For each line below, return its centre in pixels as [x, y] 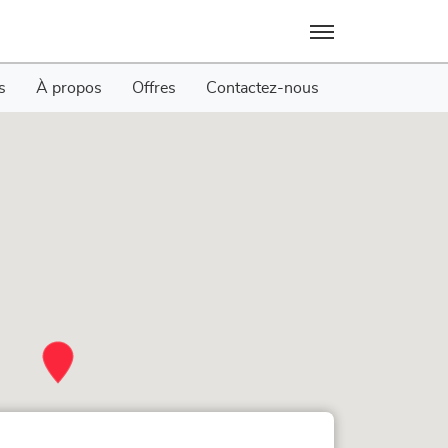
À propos [69, 88]
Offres [154, 88]
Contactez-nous [262, 88]
